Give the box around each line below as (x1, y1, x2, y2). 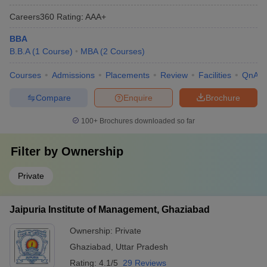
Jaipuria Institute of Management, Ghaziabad (10, 204, 210, 215)
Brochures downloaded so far (98, 117, 195, 125)
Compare (35, 92, 71, 103)
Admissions (52, 70, 95, 80)
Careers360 (10, 11, 54, 21)
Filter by (11, 145, 61, 158)
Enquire (123, 92, 153, 103)
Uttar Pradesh (116, 242, 168, 252)
